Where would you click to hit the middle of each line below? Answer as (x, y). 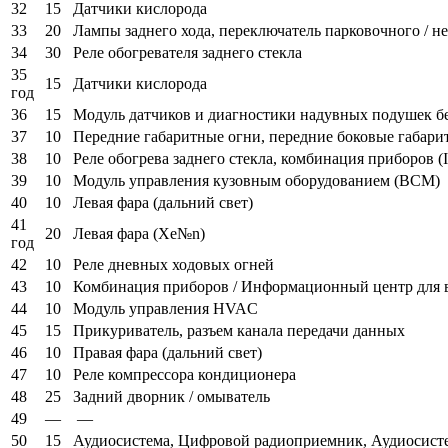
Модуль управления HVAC (165, 308)
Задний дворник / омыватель (171, 396)
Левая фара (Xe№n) (139, 233)
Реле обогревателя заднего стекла (187, 52)
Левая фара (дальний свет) (163, 202)
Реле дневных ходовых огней (173, 264)
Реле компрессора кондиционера (184, 374)
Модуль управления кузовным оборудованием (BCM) (256, 180)
